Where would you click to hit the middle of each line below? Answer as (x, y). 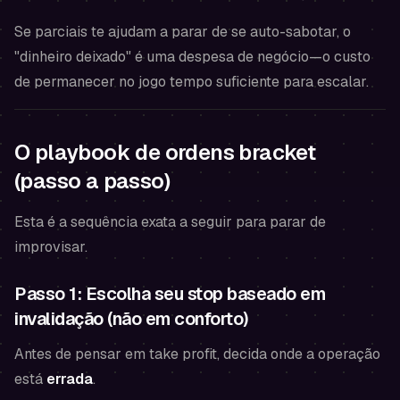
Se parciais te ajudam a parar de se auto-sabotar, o (183, 32)
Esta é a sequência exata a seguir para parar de (170, 222)
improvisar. (51, 247)
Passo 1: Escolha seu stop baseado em (170, 294)
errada (70, 379)
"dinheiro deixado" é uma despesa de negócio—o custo (192, 57)
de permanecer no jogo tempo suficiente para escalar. (192, 82)
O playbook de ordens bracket (165, 152)
